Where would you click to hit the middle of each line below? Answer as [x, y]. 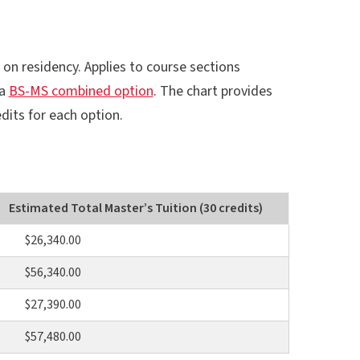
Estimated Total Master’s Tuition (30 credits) [136, 208]
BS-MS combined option [81, 91]
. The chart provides [213, 91]
